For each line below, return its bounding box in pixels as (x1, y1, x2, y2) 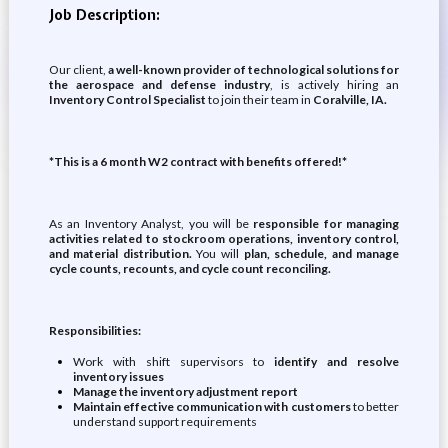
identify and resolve (274, 354, 400, 369)
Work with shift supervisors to (72, 354, 275, 369)
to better (350, 399, 400, 414)
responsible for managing (253, 216, 400, 231)
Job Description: (48, 6, 160, 24)
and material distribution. (48, 246, 192, 261)
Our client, (48, 62, 108, 77)
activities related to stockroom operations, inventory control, (48, 231, 400, 246)
